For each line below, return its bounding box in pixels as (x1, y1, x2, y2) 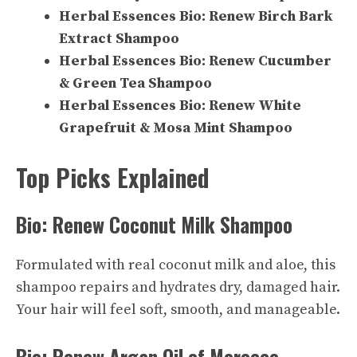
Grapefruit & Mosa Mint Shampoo (59, 118, 292, 137)
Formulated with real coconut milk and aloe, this (16, 255, 335, 274)
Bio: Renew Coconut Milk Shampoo (16, 209, 292, 239)
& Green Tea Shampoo (59, 73, 212, 92)
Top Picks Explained (16, 159, 210, 195)
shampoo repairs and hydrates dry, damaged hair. (16, 277, 340, 296)
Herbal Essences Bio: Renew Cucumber (59, 51, 331, 70)
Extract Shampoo (59, 29, 179, 48)
